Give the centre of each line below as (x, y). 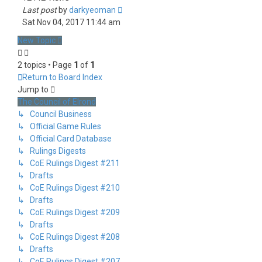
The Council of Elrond (57, 102)
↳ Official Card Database (65, 139)
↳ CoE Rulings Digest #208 (69, 237)
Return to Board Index (62, 77)
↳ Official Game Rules (59, 126)
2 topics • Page (46, 65)
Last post (40, 10)
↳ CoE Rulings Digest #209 (69, 212)
